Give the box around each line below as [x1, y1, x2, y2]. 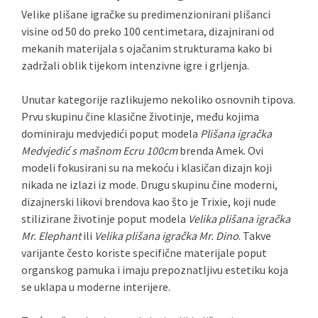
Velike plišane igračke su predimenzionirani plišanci [21, 7, 270, 21]
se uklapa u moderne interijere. [21, 280, 170, 294]
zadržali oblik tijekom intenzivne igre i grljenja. [21, 58, 249, 72]
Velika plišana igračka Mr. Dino [94, 229, 238, 243]
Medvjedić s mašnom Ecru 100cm [21, 143, 177, 158]
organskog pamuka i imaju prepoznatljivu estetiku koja [21, 263, 288, 277]
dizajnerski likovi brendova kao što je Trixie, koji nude [21, 194, 276, 209]
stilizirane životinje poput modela [21, 212, 188, 226]
